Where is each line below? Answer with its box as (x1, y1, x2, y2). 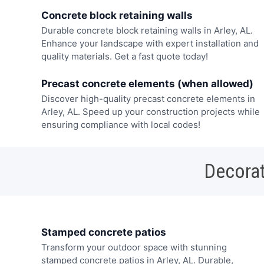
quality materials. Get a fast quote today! (41, 50, 208, 62)
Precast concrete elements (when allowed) (41, 78, 253, 90)
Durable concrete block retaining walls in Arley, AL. (41, 24, 253, 36)
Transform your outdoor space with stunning (41, 242, 227, 253)
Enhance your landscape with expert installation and (41, 37, 259, 49)
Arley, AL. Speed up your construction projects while (41, 106, 260, 118)
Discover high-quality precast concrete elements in (41, 93, 255, 105)
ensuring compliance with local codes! (41, 119, 200, 131)
